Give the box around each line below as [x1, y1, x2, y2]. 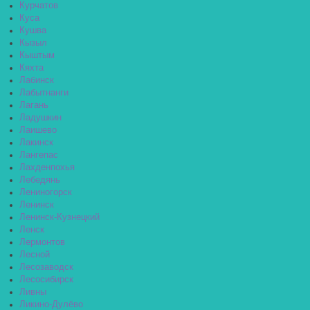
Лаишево [19, 125, 57, 136]
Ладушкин [19, 113, 62, 123]
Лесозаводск [19, 262, 73, 273]
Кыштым [19, 51, 55, 61]
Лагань [19, 100, 48, 111]
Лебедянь [19, 175, 60, 185]
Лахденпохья [19, 163, 75, 173]
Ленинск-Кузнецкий [19, 212, 100, 223]
